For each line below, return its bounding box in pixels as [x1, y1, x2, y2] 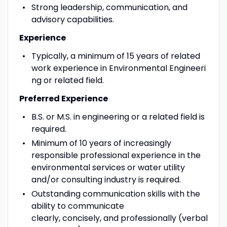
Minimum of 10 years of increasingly [31, 137, 171, 149]
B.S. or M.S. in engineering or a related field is [31, 110, 205, 123]
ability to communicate [31, 200, 124, 212]
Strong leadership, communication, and [31, 1, 187, 13]
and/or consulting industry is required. [31, 173, 183, 185]
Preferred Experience [19, 92, 108, 104]
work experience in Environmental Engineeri [31, 62, 206, 74]
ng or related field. [31, 74, 104, 86]
